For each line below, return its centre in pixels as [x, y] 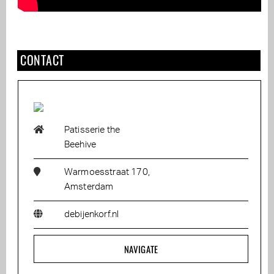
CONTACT [42, 60]
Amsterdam [89, 187]
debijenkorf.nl [92, 215]
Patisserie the [92, 130]
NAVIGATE [141, 249]
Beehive [80, 145]
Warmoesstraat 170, [107, 172]
